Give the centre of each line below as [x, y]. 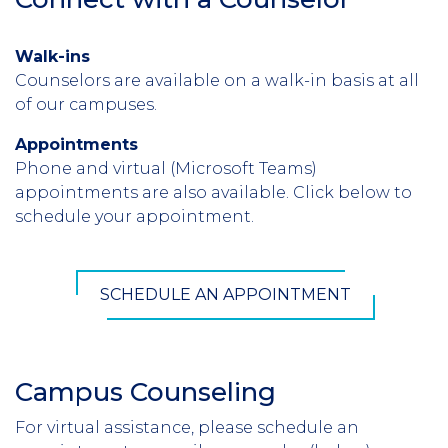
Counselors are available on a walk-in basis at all [217, 80]
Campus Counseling [145, 391]
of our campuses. [86, 104]
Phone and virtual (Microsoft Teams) [166, 168]
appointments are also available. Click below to [213, 192]
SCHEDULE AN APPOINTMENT [225, 294]
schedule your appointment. [136, 216]
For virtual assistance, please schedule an [187, 427]
